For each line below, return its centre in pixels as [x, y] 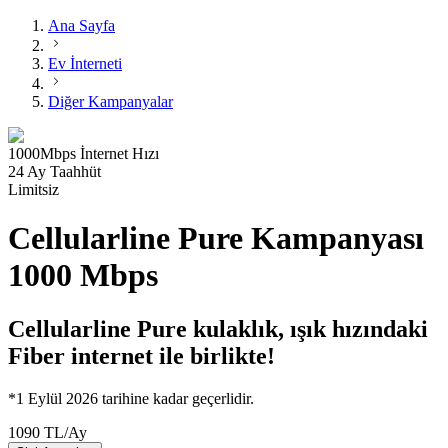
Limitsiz [33, 189]
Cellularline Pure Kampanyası [216, 238]
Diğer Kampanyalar [110, 101]
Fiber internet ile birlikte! [141, 355]
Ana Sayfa [81, 25]
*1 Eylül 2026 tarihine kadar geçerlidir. [131, 398]
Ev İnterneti [85, 63]
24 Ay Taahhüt [54, 171]
